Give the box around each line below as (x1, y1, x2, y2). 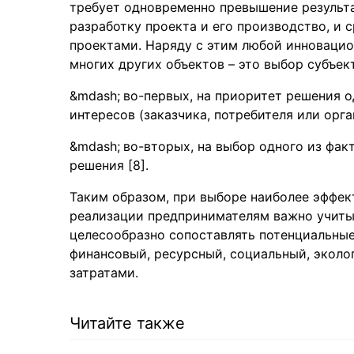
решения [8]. (70, 157, 149, 173)
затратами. (70, 265, 138, 281)
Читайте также (70, 314, 185, 333)
